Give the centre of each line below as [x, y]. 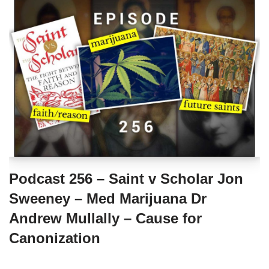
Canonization [55, 238]
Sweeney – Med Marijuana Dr [108, 199]
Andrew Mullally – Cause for [105, 219]
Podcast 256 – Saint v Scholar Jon [126, 179]
